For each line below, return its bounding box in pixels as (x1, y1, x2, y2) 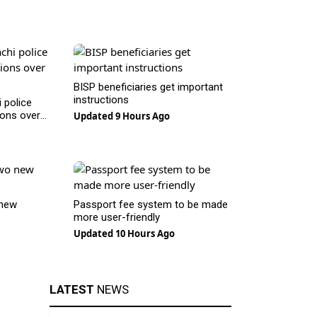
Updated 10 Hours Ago (73, 227, 175, 240)
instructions (73, 93, 129, 106)
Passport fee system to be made (73, 198, 228, 211)
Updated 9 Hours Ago (73, 110, 170, 122)
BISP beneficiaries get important (73, 81, 223, 93)
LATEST (49, 282, 94, 296)
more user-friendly (73, 211, 160, 224)
